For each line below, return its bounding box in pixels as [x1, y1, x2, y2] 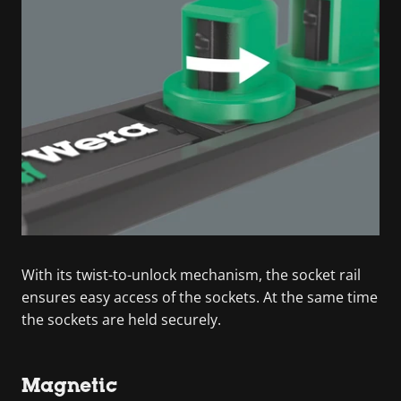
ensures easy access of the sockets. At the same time [21, 286, 378, 307]
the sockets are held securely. [21, 309, 221, 329]
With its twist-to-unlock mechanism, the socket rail [21, 264, 361, 285]
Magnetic [21, 373, 117, 397]
